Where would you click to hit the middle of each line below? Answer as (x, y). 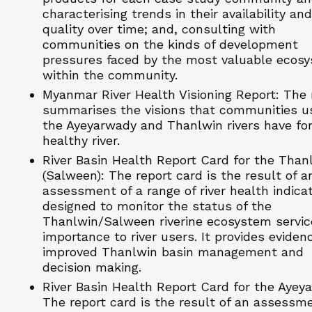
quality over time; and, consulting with (159, 29)
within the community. (110, 75)
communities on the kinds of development (170, 45)
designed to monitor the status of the (157, 206)
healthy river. (81, 141)
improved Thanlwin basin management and (173, 252)
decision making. (92, 267)
